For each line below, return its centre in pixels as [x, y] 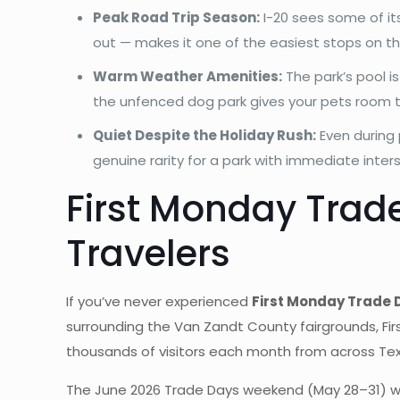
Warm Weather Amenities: [188, 76]
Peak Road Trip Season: [177, 17]
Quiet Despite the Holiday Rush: [205, 135]
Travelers [149, 253]
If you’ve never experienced [159, 301]
